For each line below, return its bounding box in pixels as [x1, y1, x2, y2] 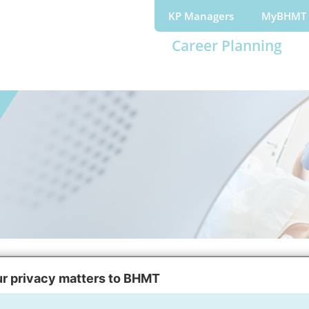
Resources [107, 268, 163, 283]
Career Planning [172, 36, 282, 55]
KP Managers [168, 9, 234, 23]
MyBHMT [261, 9, 306, 23]
